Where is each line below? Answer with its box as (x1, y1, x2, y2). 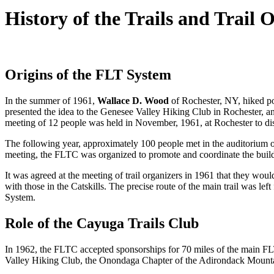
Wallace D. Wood (97, 95, 169, 106)
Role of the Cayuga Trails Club (5, 215, 199, 231)
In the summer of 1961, (5, 95, 97, 106)
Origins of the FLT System (5, 66, 171, 83)
